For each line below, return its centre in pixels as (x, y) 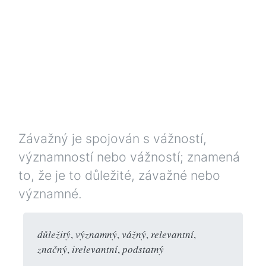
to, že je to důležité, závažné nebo (119, 175)
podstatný (143, 249)
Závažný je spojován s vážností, (113, 138)
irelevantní (95, 249)
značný (52, 249)
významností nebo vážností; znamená (129, 156)
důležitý (54, 234)
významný (96, 234)
